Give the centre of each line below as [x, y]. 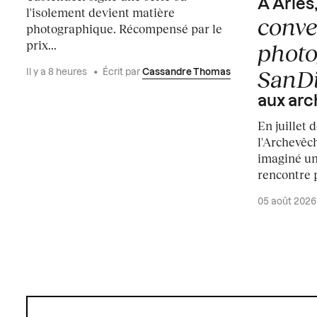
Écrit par [123, 72]
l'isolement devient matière [101, 12]
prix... [42, 45]
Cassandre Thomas [187, 72]
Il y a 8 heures [58, 72]
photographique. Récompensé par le [125, 28]
